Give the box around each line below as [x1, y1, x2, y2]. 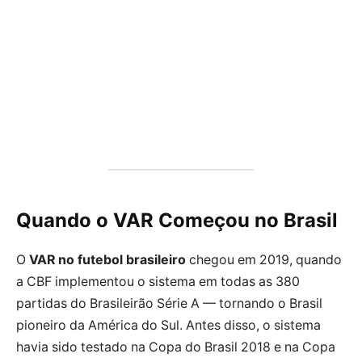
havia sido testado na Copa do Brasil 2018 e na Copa [16, 339, 335, 356]
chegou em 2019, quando [186, 252, 342, 268]
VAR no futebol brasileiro [29, 252, 186, 268]
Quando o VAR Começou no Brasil [16, 208, 338, 233]
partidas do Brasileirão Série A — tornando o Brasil [16, 296, 322, 312]
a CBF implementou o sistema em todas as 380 [16, 274, 300, 290]
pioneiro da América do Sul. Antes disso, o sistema [16, 318, 321, 334]
